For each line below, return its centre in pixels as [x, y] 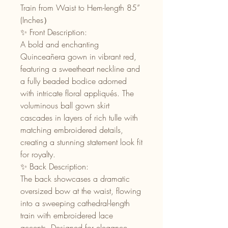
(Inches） [36, 20]
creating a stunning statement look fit [81, 142]
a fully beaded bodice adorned [74, 81]
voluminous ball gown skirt [65, 106]
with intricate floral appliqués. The [77, 93]
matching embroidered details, [72, 130]
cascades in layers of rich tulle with [79, 118]
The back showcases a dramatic [75, 179]
